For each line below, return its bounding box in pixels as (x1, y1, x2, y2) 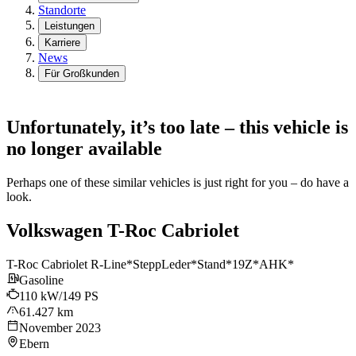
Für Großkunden (44, 68, 119, 80)
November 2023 (19, 320, 101, 335)
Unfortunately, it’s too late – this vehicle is (6, 117, 348, 138)
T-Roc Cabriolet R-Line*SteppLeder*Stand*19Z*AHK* (6, 257, 294, 271)
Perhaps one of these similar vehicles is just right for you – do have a (6, 176, 349, 190)
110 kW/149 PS (19, 288, 99, 303)
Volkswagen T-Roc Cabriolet (6, 219, 239, 241)
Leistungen (44, 20, 95, 33)
